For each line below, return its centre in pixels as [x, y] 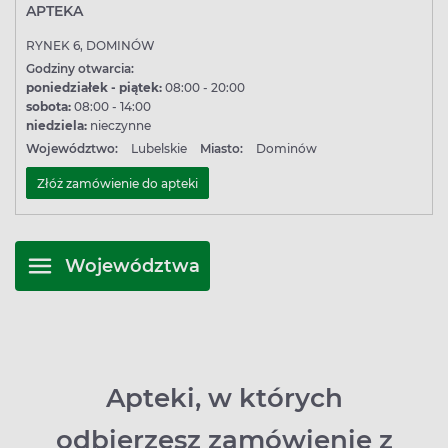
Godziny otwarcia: [80, 68]
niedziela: [56, 125]
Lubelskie [159, 148]
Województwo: [72, 148]
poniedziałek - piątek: [94, 87]
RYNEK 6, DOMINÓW [90, 45]
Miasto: [221, 148]
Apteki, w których [224, 398]
